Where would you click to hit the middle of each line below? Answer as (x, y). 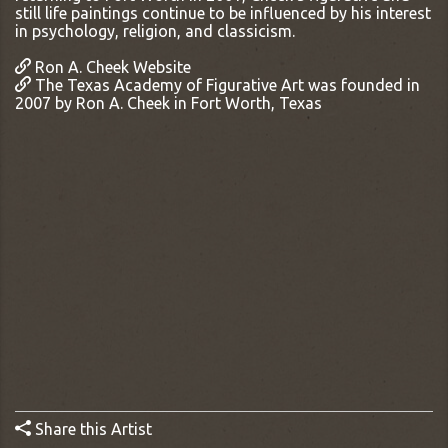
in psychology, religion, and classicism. (155, 30)
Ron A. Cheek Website (111, 66)
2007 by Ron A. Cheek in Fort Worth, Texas (168, 102)
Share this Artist (91, 428)
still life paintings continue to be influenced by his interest (223, 12)
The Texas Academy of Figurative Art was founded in (225, 84)
